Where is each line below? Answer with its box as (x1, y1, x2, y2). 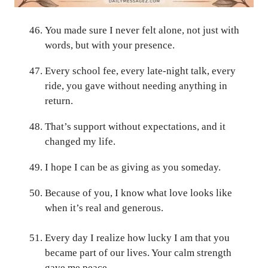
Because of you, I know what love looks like (45, 187, 232, 199)
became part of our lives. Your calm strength (45, 247, 232, 259)
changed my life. (45, 135, 115, 147)
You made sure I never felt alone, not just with (45, 24, 239, 36)
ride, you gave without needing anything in (45, 80, 227, 92)
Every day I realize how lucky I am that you (45, 232, 230, 244)
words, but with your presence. (45, 39, 175, 51)
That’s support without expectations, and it (45, 120, 226, 132)
